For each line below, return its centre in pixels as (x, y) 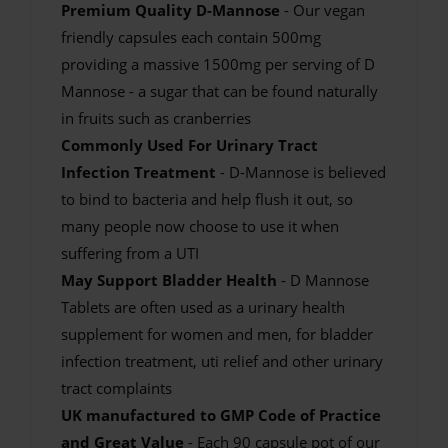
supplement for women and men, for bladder (217, 333)
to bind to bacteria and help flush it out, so (207, 198)
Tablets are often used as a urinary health (203, 306)
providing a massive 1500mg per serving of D (218, 63)
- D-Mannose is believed (301, 171)
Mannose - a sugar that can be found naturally (219, 90)
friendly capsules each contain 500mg (191, 36)
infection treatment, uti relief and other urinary (222, 360)
